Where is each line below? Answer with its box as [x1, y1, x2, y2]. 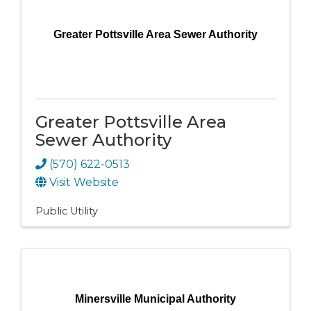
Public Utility [35, 205, 98, 218]
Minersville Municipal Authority [75, 293, 236, 305]
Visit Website [49, 176, 119, 190]
